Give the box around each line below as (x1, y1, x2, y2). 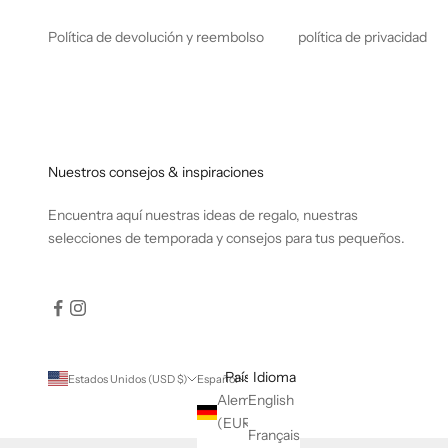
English (248, 391, 294, 410)
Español (197, 371, 238, 386)
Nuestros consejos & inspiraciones (48, 162, 264, 181)
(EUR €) (254, 414, 269, 433)
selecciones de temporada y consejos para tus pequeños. (48, 228, 405, 247)
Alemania (217, 391, 276, 410)
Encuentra (48, 205, 116, 224)
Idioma (252, 368, 296, 387)
